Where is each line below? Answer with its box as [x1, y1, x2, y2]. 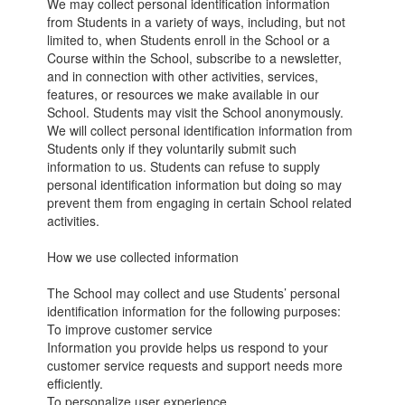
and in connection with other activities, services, [47, 67, 319, 85]
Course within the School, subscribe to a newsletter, [47, 49, 343, 67]
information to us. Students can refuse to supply [47, 157, 321, 175]
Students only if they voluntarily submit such [47, 139, 297, 157]
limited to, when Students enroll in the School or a [47, 31, 331, 49]
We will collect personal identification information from [47, 121, 353, 139]
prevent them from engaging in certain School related [47, 193, 353, 212]
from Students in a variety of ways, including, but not [47, 13, 346, 31]
